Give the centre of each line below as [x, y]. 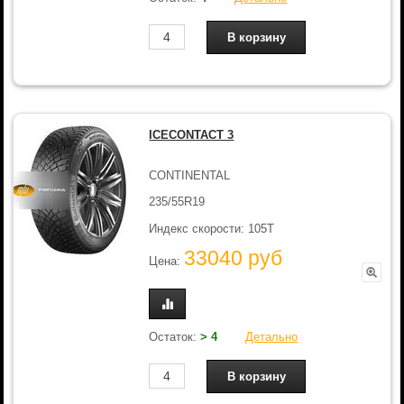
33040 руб [234, 258]
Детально [272, 336]
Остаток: [175, 336]
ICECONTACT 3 [192, 135]
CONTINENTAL [190, 175]
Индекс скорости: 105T [212, 228]
